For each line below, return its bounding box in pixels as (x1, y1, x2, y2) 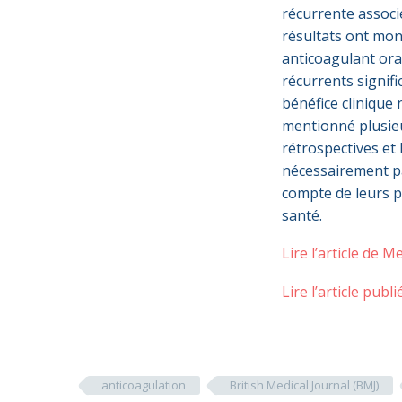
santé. (282, 205, 323, 225)
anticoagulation (101, 376, 186, 393)
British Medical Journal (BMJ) (230, 376, 379, 393)
